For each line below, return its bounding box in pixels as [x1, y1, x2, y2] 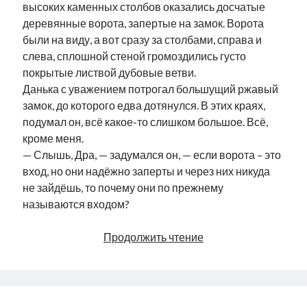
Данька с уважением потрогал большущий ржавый [23, 82, 279, 95]
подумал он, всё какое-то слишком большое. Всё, [23, 115, 269, 128]
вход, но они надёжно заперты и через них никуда [23, 164, 271, 177]
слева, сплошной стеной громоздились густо [23, 49, 247, 62]
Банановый [203, 279, 262, 292]
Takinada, [203, 230, 248, 243]
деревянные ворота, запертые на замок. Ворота [23, 16, 265, 29]
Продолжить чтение [103, 230, 204, 243]
